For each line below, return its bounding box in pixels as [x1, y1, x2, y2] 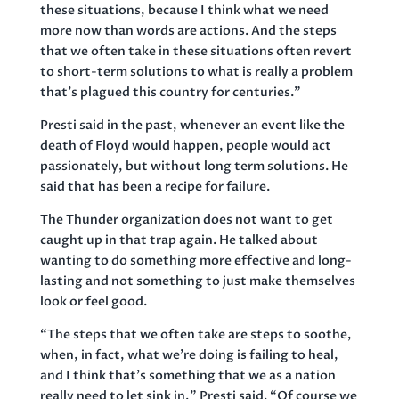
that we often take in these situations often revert [39, 42, 352, 60]
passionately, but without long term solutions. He [39, 157, 348, 175]
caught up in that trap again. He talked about [39, 231, 318, 248]
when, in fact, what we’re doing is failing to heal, [39, 346, 338, 363]
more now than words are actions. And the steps [39, 21, 337, 39]
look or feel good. [39, 292, 152, 310]
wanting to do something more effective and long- [39, 251, 352, 269]
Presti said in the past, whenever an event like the [39, 116, 345, 134]
